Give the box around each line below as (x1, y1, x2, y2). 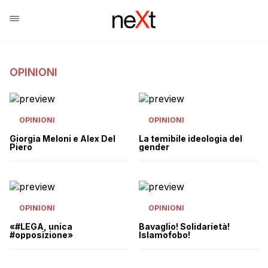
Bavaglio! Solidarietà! (139, 221, 230, 232)
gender (139, 142, 169, 152)
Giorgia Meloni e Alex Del (10, 133, 115, 144)
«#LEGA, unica (10, 221, 72, 232)
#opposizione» (10, 230, 73, 240)
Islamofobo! (139, 230, 190, 240)
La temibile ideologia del (139, 133, 242, 144)
